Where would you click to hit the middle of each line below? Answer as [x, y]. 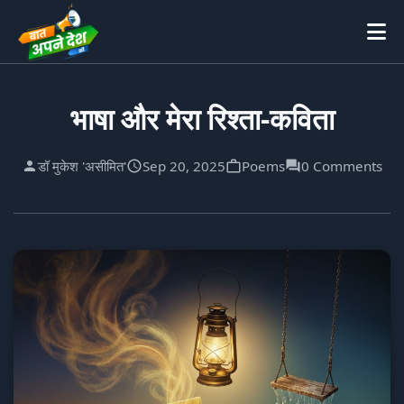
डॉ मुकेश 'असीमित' [82, 166]
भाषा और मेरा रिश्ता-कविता [202, 119]
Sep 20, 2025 [184, 166]
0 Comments [342, 166]
